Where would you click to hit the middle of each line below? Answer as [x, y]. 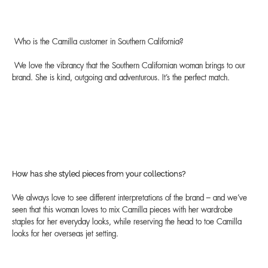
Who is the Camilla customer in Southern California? [99, 42]
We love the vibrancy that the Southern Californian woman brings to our [130, 66]
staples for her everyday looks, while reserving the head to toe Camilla [127, 223]
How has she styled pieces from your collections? [99, 174]
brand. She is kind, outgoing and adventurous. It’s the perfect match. [121, 78]
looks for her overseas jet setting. [65, 234]
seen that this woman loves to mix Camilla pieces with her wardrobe [122, 211]
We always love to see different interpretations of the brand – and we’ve [130, 199]
